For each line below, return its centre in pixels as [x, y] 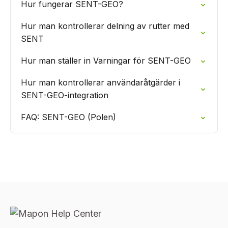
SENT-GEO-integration [65, 95]
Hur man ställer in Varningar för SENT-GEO [106, 61]
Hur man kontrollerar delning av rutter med [105, 26]
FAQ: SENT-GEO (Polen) [68, 117]
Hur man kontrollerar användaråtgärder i [101, 82]
